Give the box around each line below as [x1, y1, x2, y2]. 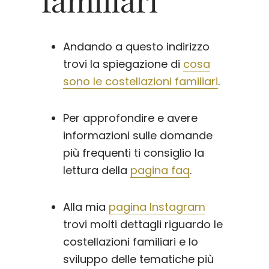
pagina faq [130, 163, 190, 178]
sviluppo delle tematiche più [62, 252, 214, 267]
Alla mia [62, 199, 109, 215]
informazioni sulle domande [62, 128, 213, 144]
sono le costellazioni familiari [62, 74, 218, 89]
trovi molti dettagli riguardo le [62, 217, 223, 232]
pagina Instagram [108, 199, 205, 215]
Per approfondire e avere [62, 110, 198, 126]
